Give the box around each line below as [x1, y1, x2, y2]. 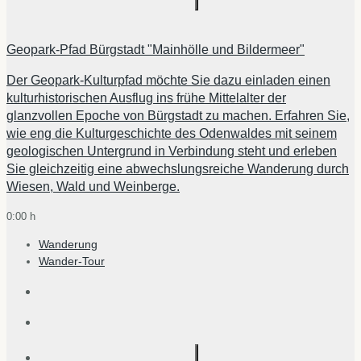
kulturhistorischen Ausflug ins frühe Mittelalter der [6, 91, 286, 106]
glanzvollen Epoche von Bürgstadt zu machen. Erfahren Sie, [6, 109, 350, 123]
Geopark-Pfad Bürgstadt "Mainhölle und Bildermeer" [6, 43, 305, 57]
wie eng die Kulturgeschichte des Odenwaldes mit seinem [6, 127, 337, 141]
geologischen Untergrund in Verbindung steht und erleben [6, 144, 337, 159]
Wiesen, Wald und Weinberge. [6, 180, 180, 194]
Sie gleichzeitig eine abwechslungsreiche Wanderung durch [6, 162, 349, 176]
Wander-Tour [39, 254, 105, 268]
